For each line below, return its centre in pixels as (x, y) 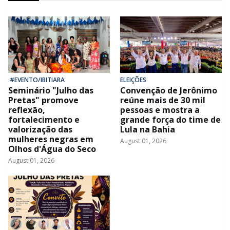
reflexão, (27, 110)
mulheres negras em (51, 139)
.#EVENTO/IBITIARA (36, 80)
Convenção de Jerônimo (169, 90)
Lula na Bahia (148, 129)
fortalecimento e (44, 119)
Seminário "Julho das (51, 90)
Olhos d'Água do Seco (52, 149)
